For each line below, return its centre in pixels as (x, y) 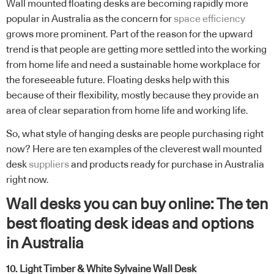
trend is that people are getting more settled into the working (136, 50)
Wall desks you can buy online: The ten (137, 205)
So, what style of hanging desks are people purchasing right (135, 134)
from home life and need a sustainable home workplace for (133, 65)
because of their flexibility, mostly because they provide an (132, 96)
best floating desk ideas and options (130, 224)
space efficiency (209, 19)
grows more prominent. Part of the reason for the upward (129, 35)
